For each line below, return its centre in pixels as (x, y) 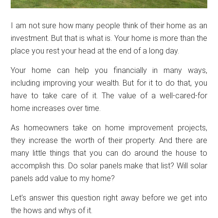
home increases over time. (56, 108)
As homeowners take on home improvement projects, (109, 127)
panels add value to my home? (63, 178)
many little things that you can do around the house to (109, 153)
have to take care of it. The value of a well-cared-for (109, 95)
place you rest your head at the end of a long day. (95, 51)
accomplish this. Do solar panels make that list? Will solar (109, 165)
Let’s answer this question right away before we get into (109, 198)
